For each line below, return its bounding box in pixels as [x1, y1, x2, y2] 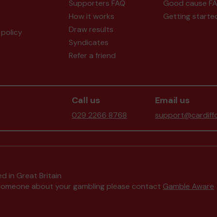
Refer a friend [68, 50, 116, 61]
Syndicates [68, 37, 108, 47]
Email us [155, 94, 190, 106]
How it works [68, 11, 114, 21]
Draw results [68, 24, 113, 34]
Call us [72, 94, 100, 106]
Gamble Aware [163, 181, 214, 191]
